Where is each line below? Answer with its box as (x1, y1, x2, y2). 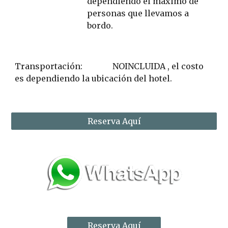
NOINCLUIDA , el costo (112, 61, 204, 72)
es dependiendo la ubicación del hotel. (15, 73, 177, 84)
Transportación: (15, 61, 109, 72)
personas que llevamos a (87, 8, 189, 19)
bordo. (87, 20, 115, 31)
